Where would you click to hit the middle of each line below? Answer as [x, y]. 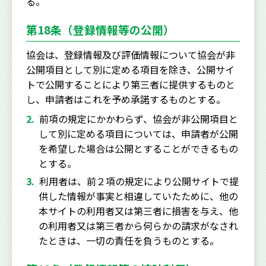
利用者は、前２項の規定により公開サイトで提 [139, 181]
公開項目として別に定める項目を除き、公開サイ [130, 69]
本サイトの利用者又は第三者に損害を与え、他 [138, 210]
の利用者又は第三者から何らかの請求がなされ [138, 225]
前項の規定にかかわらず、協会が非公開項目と [139, 118]
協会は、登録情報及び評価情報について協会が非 [131, 54]
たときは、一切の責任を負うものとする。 [129, 240]
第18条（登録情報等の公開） [100, 29]
